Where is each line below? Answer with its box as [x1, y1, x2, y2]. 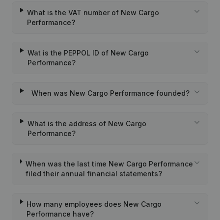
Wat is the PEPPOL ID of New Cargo [27, 49, 149, 57]
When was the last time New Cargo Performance [25, 160, 193, 168]
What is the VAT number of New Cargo [27, 8, 160, 17]
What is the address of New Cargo [27, 119, 146, 128]
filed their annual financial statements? [25, 169, 162, 178]
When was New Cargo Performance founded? [31, 89, 190, 97]
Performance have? [27, 210, 94, 218]
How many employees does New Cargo [27, 200, 162, 208]
